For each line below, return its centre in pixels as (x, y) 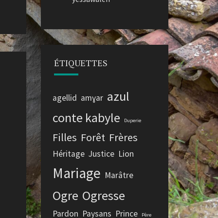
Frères (123, 137)
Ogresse (103, 195)
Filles (64, 137)
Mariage (76, 173)
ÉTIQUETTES (81, 63)
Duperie (132, 120)
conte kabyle (86, 118)
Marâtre (119, 175)
